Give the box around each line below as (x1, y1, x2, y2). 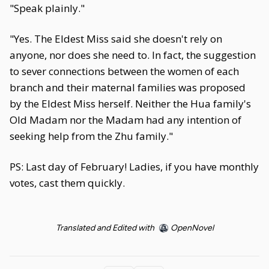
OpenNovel (170, 223, 214, 233)
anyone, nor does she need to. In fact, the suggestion (10, 48, 256, 62)
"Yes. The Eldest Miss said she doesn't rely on (10, 32, 222, 46)
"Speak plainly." (10, 1, 85, 15)
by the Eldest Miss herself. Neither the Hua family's (10, 97, 251, 110)
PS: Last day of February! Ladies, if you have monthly (10, 160, 259, 174)
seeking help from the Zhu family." (10, 129, 173, 143)
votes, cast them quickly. (10, 176, 125, 190)
